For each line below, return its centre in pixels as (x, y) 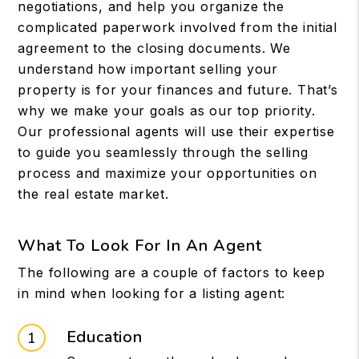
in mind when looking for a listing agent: (152, 293)
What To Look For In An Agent (140, 246)
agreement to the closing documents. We (154, 48)
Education (104, 337)
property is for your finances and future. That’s (178, 90)
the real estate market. (93, 194)
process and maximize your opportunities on (167, 173)
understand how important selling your (148, 69)
